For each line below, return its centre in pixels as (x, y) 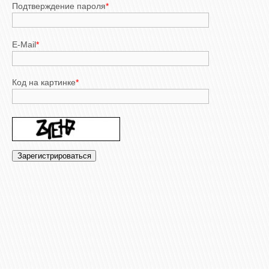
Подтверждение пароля (59, 6)
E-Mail (24, 44)
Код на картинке (44, 83)
